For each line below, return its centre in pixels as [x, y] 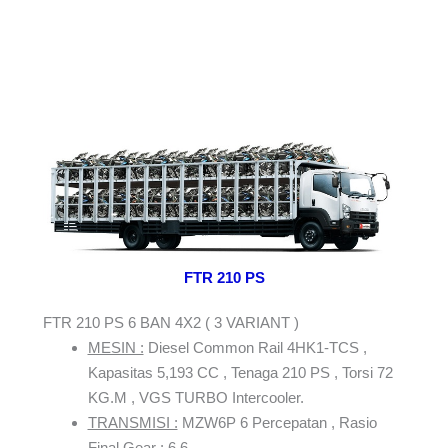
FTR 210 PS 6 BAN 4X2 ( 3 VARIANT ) [170, 323]
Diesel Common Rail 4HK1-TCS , [255, 348]
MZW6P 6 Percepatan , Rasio [277, 423]
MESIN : [115, 348]
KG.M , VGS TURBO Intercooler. [195, 398]
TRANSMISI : [132, 423]
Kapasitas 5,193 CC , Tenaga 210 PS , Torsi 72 [240, 373]
